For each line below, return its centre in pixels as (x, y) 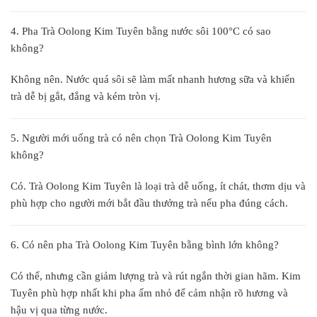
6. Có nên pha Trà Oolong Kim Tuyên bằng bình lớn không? (145, 245)
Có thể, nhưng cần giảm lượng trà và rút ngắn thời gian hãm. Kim (156, 276)
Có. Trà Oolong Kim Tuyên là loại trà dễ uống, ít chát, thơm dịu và (158, 186)
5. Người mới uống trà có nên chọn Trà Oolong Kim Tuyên (141, 138)
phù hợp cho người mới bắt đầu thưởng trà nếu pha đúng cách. (149, 203)
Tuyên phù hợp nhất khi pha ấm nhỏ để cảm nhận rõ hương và (149, 293)
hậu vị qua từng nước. (59, 310)
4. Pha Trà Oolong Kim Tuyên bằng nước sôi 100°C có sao (141, 31)
